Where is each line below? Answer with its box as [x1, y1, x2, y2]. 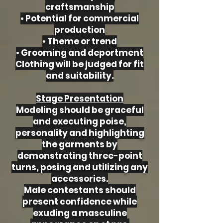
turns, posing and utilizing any [11, 161, 148, 173]
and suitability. [46, 70, 113, 82]
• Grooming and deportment [16, 47, 143, 59]
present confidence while [22, 196, 137, 208]
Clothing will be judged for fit [15, 58, 144, 70]
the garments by [42, 138, 117, 150]
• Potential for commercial [20, 12, 139, 24]
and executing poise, [33, 115, 126, 127]
